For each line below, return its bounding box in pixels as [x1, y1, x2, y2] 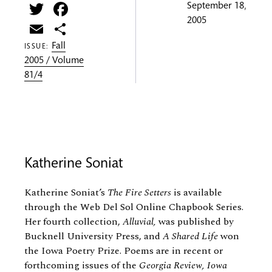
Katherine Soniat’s [24, 185, 107, 200]
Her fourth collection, [24, 214, 123, 229]
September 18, [187, 2, 246, 12]
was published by [156, 214, 234, 229]
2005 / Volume [24, 56, 84, 67]
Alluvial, [123, 214, 156, 229]
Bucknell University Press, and [24, 229, 163, 244]
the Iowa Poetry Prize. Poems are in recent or [24, 243, 223, 259]
